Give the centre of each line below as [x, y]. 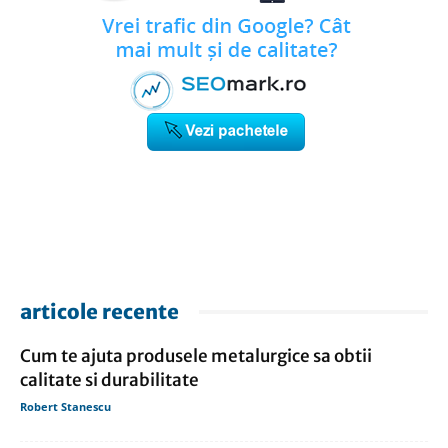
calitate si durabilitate [109, 380]
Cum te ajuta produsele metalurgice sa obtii [196, 356]
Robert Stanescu [65, 407]
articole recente [99, 312]
